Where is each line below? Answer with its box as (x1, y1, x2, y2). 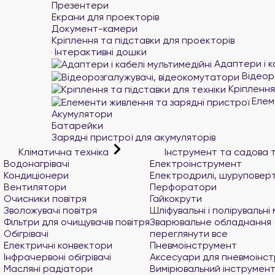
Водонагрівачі (4, 157, 69, 169)
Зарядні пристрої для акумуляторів (52, 131, 215, 143)
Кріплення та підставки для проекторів (52, 34, 234, 46)
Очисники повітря (4, 192, 87, 204)
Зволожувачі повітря (4, 204, 97, 216)
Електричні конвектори (4, 239, 112, 251)
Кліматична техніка (16, 145, 111, 158)
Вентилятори (4, 180, 66, 193)
